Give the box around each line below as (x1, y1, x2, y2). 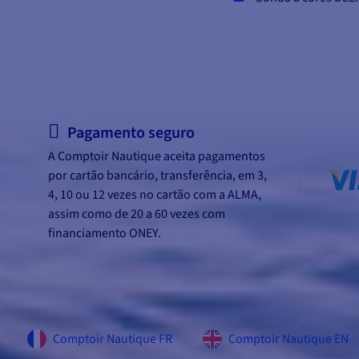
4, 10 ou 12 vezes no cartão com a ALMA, (48, 186, 261, 204)
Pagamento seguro (67, 122, 195, 145)
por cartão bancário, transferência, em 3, (48, 167, 267, 185)
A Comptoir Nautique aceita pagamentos (48, 147, 265, 166)
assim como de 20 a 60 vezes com (48, 205, 225, 224)
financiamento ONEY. (48, 224, 161, 243)
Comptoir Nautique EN (228, 330, 349, 349)
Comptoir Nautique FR (53, 330, 172, 349)
